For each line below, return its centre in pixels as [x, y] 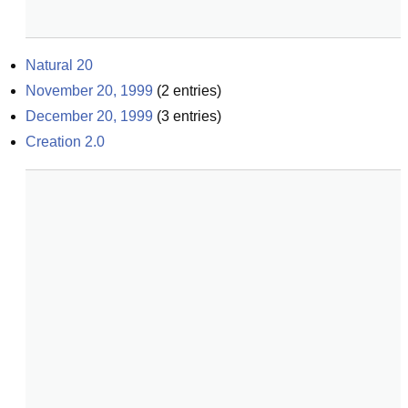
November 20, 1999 [89, 91]
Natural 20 [59, 65]
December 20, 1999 [89, 116]
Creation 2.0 [65, 142]
